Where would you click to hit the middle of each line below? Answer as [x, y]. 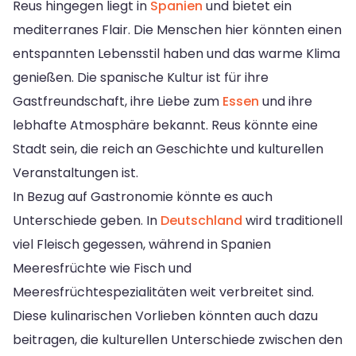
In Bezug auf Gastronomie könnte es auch [143, 196]
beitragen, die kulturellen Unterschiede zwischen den [178, 339]
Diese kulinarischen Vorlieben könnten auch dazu [165, 315]
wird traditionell [292, 220]
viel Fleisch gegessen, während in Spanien [142, 244]
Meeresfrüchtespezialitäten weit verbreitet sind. [163, 292]
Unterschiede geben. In [87, 220]
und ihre [286, 101]
